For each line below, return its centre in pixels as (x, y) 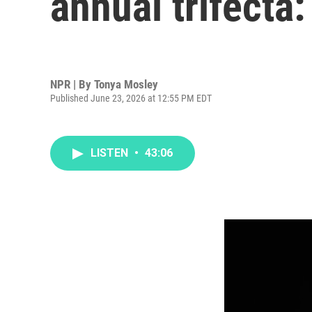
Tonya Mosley (126, 84)
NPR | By (72, 84)
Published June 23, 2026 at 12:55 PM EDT (131, 98)
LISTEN (111, 153)
